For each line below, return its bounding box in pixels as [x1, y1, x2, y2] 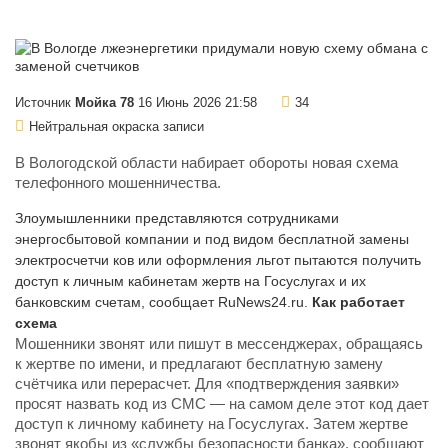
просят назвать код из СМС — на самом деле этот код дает [15, 396, 429, 413]
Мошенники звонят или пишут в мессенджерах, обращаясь [15, 336, 423, 353]
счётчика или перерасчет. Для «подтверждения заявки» [15, 376, 399, 393]
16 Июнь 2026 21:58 [134, 96, 257, 111]
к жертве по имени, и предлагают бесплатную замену [15, 356, 383, 373]
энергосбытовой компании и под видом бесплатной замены [15, 231, 409, 248]
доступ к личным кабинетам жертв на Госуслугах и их [15, 273, 366, 290]
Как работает [312, 294, 405, 311]
